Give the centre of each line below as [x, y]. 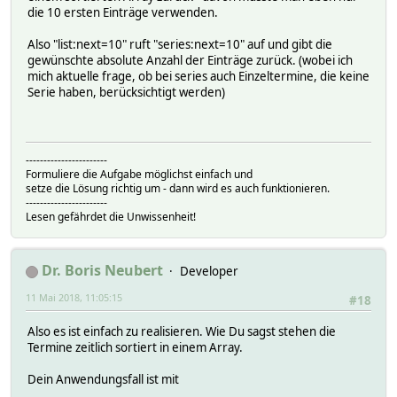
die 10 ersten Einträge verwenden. [123, 13]
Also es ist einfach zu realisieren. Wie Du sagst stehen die [182, 331]
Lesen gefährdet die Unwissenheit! [111, 217]
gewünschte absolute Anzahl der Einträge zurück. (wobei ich [190, 61]
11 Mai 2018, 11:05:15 [74, 298]
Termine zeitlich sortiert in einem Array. [135, 347]
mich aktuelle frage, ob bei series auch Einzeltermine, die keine [198, 77]
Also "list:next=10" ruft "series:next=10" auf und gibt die [180, 45]
